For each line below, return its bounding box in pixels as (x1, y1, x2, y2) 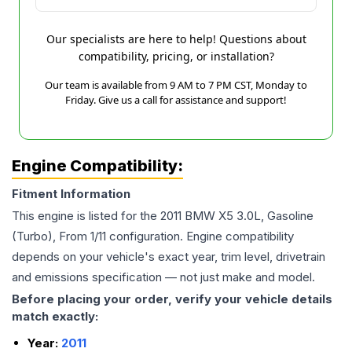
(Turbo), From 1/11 (12, 229, 106, 244)
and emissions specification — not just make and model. (12, 269, 315, 284)
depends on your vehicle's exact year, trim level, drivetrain (12, 249, 325, 264)
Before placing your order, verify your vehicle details (12, 291, 332, 306)
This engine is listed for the (12, 208, 160, 223)
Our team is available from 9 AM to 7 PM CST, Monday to (45, 78, 307, 92)
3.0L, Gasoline (236, 208, 313, 223)
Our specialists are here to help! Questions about (46, 31, 306, 46)
